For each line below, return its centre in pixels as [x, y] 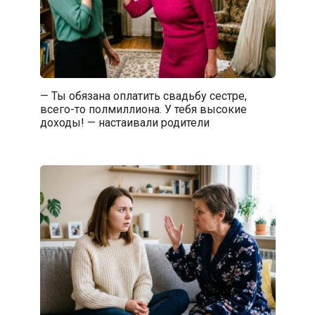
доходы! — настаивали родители [124, 122]
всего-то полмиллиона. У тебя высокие [143, 109]
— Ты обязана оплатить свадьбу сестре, [143, 96]
